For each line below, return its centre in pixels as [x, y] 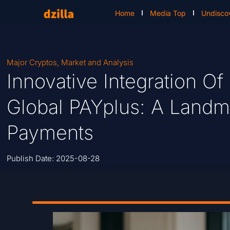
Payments [50, 133]
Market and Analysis [98, 63]
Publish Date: [32, 159]
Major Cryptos [32, 63]
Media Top [168, 13]
